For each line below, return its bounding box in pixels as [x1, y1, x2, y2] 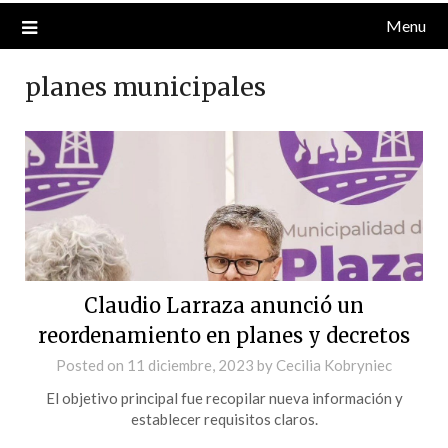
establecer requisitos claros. [130, 409, 318, 428]
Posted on [56, 355, 127, 374]
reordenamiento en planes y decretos [38, 322, 410, 348]
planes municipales [25, 70, 266, 103]
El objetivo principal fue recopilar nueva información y [45, 388, 403, 407]
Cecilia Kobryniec [276, 355, 392, 374]
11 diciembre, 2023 [127, 355, 254, 374]
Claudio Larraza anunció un [84, 292, 364, 318]
